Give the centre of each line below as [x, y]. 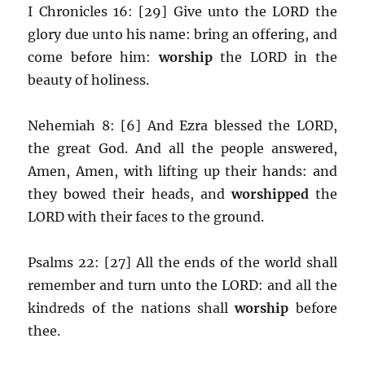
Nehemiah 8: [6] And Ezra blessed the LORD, [182, 125]
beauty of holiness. [89, 79]
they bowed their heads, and [130, 193]
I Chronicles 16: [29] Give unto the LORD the [182, 11]
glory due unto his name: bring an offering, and [182, 34]
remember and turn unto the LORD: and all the [182, 285]
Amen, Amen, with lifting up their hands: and [182, 171]
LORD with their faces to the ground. [146, 216]
